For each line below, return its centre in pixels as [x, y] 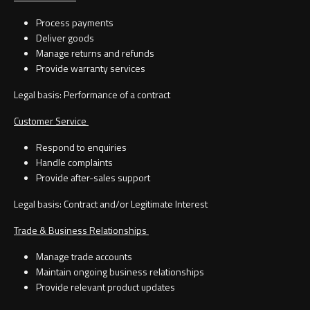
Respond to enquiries [82, 147]
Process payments [76, 23]
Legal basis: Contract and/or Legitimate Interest [112, 204]
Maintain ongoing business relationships [121, 272]
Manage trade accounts [85, 257]
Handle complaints [75, 163]
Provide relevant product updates [107, 287]
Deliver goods [66, 38]
